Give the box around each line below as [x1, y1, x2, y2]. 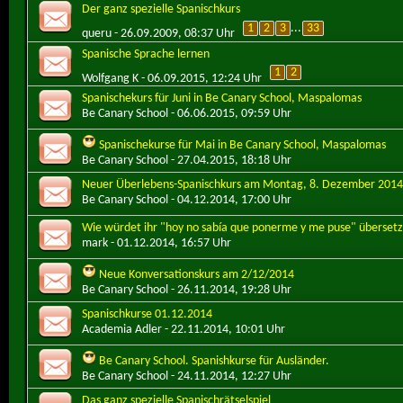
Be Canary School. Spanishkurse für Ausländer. [99, 354, 329, 369]
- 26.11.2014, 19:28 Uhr [168, 283, 291, 298]
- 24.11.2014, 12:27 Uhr [168, 370, 291, 384]
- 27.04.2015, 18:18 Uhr [168, 154, 291, 168]
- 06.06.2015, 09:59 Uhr [168, 107, 291, 121]
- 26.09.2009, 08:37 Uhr [112, 26, 235, 40]
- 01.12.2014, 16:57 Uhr [108, 237, 231, 251]
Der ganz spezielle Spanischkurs [82, 3, 240, 17]
